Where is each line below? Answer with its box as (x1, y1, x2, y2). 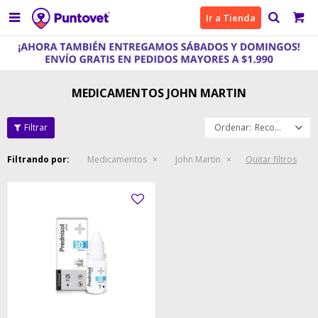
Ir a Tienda (206, 11, 256, 24)
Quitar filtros (246, 153, 297, 165)
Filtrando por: (7, 153, 70, 165)
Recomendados (255, 121, 275, 133)
